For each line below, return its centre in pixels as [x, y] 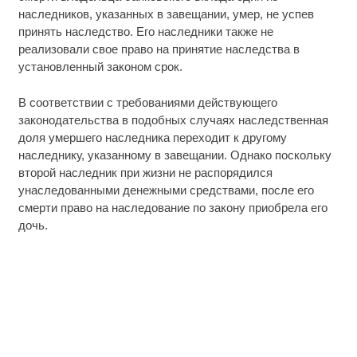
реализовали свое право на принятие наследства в [159, 49]
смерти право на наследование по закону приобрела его [173, 207]
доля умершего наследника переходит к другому [152, 137]
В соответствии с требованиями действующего [147, 102]
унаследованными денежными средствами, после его [166, 190]
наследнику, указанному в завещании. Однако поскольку [175, 155]
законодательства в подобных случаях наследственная [173, 120]
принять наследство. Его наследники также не [145, 32]
